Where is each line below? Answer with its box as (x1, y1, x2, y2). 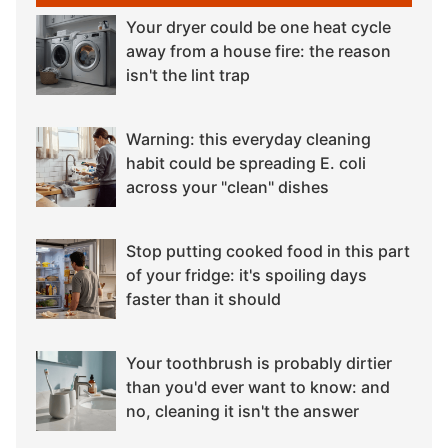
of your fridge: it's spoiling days (126, 264, 367, 285)
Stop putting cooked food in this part (126, 240, 410, 261)
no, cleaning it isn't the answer (126, 400, 359, 421)
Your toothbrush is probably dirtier (126, 352, 392, 373)
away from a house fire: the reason (126, 40, 391, 61)
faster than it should (126, 288, 281, 309)
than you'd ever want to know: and (126, 376, 390, 397)
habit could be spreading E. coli (126, 152, 366, 173)
